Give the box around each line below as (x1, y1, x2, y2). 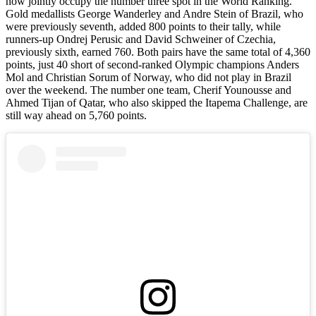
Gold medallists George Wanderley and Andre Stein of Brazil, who (6, 7, 303, 20)
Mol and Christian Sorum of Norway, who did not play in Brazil (6, 71, 291, 83)
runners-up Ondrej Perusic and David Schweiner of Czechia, (6, 32, 276, 45)
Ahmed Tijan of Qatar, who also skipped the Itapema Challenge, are (6, 96, 308, 109)
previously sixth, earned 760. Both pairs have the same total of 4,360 (6, 45, 310, 58)
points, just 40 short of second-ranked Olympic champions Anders (6, 58, 299, 71)
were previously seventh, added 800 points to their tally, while (6, 20, 281, 32)
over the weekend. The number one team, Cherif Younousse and (6, 83, 291, 96)
